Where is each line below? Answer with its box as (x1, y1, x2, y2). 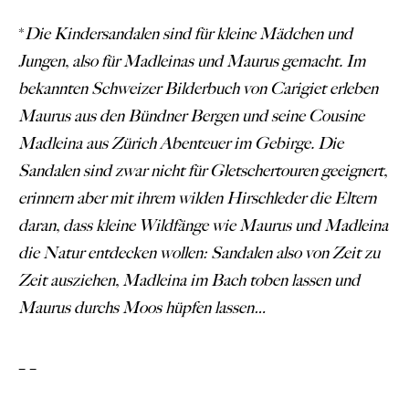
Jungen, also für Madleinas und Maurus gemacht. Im (18, 50, 365, 71)
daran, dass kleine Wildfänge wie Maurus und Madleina (18, 215, 388, 236)
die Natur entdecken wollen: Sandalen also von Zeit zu (18, 242, 380, 263)
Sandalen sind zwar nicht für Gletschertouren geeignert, (18, 160, 387, 181)
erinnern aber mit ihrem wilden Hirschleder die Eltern (18, 187, 376, 208)
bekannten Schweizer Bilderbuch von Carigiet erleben (18, 78, 378, 99)
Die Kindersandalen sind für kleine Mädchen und (25, 23, 352, 44)
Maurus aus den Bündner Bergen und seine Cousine (18, 105, 364, 126)
